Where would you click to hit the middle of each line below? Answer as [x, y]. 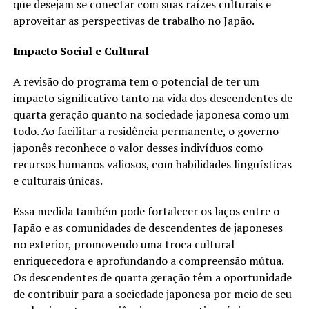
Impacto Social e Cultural [81, 51]
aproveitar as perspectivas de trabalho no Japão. [133, 20]
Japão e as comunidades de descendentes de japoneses [148, 227]
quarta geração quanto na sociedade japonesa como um [151, 114]
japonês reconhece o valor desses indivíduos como [138, 147]
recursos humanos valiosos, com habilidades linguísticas [152, 164]
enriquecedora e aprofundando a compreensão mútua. [148, 260]
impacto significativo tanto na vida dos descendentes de [152, 98]
